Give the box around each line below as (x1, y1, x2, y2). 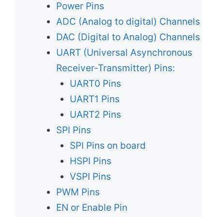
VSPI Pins (70, 170, 113, 182)
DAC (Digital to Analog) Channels (56, 31, 200, 43)
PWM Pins (56, 186, 100, 198)
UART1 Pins (70, 93, 120, 105)
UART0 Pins (70, 77, 121, 89)
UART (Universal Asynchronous (56, 46, 192, 58)
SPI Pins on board (70, 139, 146, 151)
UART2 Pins (70, 108, 121, 120)
